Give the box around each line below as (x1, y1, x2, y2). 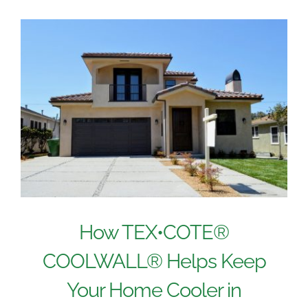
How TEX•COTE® (79, 220, 229, 244)
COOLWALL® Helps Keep (42, 249, 266, 273)
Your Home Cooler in (67, 278, 241, 302)
